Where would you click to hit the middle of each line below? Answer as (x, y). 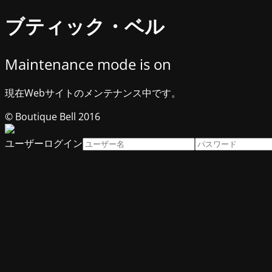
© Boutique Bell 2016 (53, 116)
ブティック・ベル (85, 26)
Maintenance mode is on (88, 64)
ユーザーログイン (44, 143)
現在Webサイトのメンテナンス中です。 (93, 93)
